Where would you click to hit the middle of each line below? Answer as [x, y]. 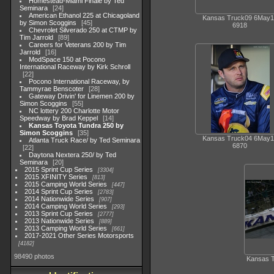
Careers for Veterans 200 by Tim [78, 45]
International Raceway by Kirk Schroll [75, 67]
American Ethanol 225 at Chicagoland [84, 15]
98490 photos [34, 256]
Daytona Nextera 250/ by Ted [73, 155]
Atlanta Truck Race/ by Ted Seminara [85, 140]
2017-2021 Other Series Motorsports [80, 235]
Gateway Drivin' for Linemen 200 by [82, 96]
